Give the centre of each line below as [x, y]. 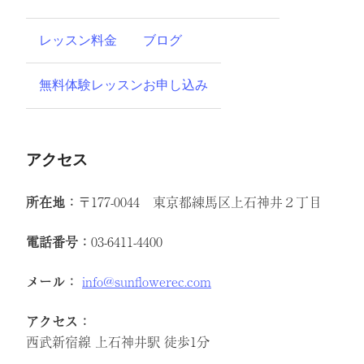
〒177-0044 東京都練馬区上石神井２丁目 [200, 202]
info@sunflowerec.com [147, 282]
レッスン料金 [78, 40]
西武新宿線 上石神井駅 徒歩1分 [118, 342]
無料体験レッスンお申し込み [123, 85]
